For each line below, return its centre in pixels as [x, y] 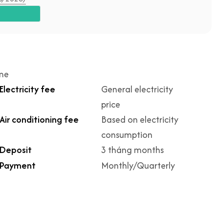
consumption [127, 135]
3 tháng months [132, 150]
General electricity [137, 89]
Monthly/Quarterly [138, 165]
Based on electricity [140, 120]
